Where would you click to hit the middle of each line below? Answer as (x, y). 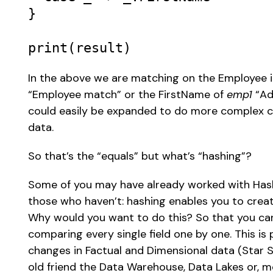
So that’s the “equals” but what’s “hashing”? (143, 156)
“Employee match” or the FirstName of (128, 95)
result (100, 48)
